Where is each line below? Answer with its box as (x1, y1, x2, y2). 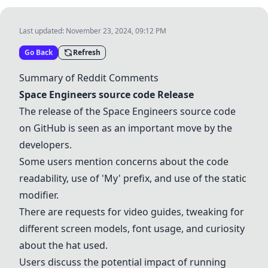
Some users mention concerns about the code (19, 155, 229, 168)
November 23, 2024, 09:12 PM (66, 26, 166, 36)
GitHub (33, 121, 66, 135)
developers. (19, 138, 72, 151)
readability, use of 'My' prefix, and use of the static (19, 172, 246, 185)
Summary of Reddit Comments (19, 71, 159, 84)
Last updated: (19, 26, 66, 36)
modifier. (19, 188, 59, 202)
